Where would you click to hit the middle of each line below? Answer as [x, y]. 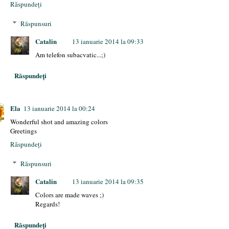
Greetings [24, 131]
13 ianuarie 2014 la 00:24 [60, 109]
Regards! [48, 204]
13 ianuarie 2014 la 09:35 [108, 181]
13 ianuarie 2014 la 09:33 [108, 41]
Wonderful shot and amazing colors [59, 122]
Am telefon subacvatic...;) [71, 54]
